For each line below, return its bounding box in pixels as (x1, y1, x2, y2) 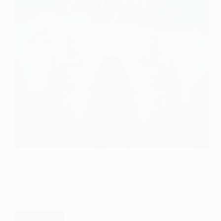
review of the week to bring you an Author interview (14, 193, 178, 202)
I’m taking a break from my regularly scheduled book (14, 184, 180, 193)
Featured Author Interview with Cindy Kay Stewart (14, 168, 175, 177)
